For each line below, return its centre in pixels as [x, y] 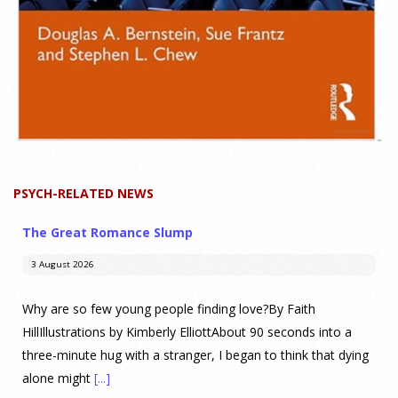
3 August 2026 [62, 264]
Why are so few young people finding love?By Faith [169, 308]
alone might [58, 378]
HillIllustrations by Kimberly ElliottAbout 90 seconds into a [187, 331]
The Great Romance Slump [107, 232]
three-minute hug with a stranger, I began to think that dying [195, 354]
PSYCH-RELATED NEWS [84, 193]
